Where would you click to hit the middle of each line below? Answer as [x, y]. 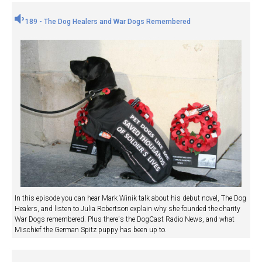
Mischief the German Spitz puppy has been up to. [91, 230]
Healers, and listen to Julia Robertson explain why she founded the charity [127, 208]
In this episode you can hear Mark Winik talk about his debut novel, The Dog [130, 198]
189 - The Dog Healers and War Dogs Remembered [107, 21]
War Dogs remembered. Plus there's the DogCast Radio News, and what [125, 219]
